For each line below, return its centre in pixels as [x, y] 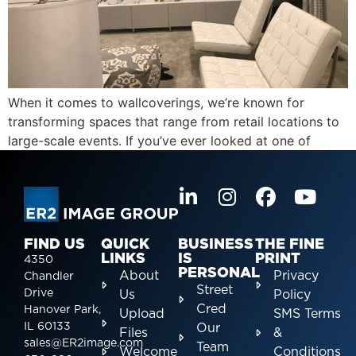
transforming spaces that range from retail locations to [174, 122]
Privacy [296, 275]
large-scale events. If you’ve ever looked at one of [159, 141]
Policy [292, 294]
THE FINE [290, 244]
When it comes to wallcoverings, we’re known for [156, 103]
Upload [141, 313]
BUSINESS [216, 244]
